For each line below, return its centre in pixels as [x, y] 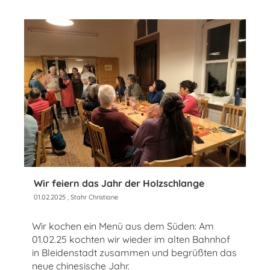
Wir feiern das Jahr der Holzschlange [119, 184]
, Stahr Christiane [92, 197]
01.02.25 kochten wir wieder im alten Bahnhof [131, 240]
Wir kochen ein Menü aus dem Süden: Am [123, 226]
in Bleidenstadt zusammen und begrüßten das [134, 253]
